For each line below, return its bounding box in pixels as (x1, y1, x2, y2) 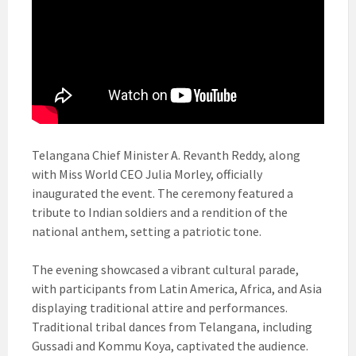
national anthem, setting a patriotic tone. (32, 223, 261, 240)
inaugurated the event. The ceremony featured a (32, 185, 293, 202)
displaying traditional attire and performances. (32, 300, 288, 316)
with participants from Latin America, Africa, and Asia (32, 281, 322, 297)
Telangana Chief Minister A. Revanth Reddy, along (32, 147, 300, 164)
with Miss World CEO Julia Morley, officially (32, 166, 262, 183)
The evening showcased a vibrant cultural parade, (32, 261, 299, 278)
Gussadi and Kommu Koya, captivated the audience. (32, 338, 308, 354)
